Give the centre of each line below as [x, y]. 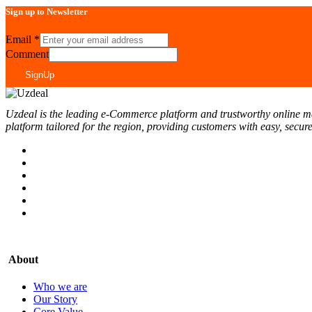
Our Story [55, 299]
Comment [27, 54]
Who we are [60, 287]
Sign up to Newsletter [47, 12]
